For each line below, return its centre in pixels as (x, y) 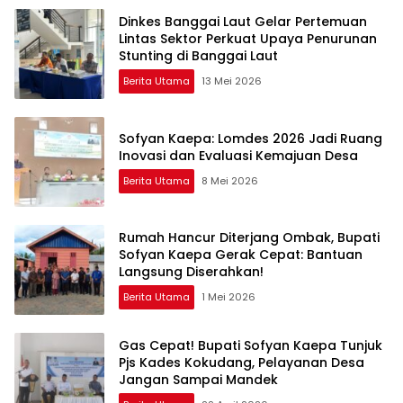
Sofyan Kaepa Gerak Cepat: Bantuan (241, 255)
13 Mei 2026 (232, 81)
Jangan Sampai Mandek (198, 380)
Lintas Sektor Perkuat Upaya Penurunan (248, 39)
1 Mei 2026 (228, 297)
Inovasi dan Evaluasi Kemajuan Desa (238, 155)
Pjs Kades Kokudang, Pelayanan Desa (242, 363)
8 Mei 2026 (230, 180)
